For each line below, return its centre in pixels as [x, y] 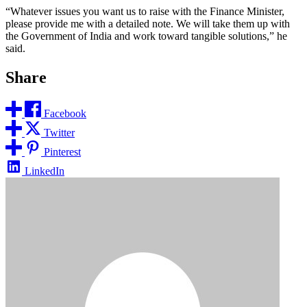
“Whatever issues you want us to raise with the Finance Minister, [145, 11]
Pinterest [62, 151]
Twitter [59, 132]
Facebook [65, 113]
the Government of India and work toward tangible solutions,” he [146, 36]
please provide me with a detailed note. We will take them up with [148, 23]
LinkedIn [45, 171]
